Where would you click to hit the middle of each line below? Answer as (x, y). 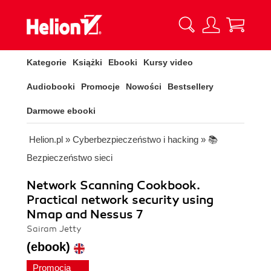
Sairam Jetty (54, 229)
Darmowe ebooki (61, 111)
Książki (87, 62)
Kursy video (168, 62)
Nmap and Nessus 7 (85, 214)
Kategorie (47, 62)
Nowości (144, 87)
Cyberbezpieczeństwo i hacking (135, 139)
